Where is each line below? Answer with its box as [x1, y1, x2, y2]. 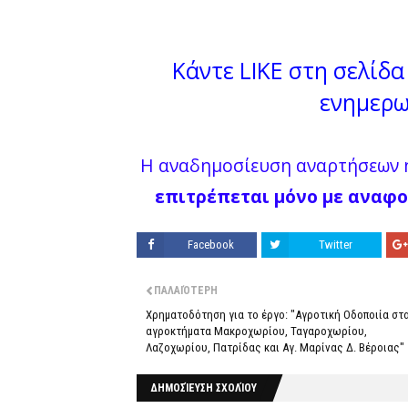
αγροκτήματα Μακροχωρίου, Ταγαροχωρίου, [146, 324, 367, 339]
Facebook [187, 238, 234, 252]
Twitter [318, 238, 352, 252]
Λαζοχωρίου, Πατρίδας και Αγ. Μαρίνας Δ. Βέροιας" [146, 341, 404, 355]
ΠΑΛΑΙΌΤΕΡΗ [154, 284, 218, 298]
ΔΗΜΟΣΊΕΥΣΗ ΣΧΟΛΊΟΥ [150, 382, 257, 395]
